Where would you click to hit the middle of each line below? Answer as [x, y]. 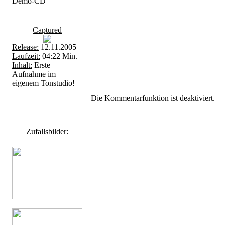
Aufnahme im [34, 74]
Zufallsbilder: [47, 131]
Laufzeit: [26, 56]
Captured [47, 30]
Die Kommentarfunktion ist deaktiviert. [153, 98]
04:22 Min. [59, 56]
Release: [25, 47]
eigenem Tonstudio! [43, 83]
